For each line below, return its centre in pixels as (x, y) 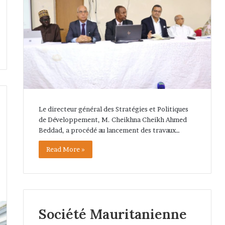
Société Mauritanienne (113, 214)
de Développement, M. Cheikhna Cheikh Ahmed (113, 119)
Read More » (65, 149)
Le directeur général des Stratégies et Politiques (113, 109)
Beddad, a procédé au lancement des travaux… (109, 130)
